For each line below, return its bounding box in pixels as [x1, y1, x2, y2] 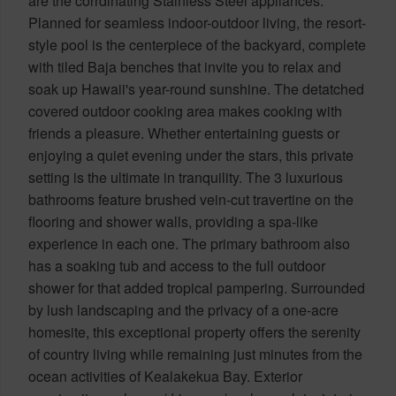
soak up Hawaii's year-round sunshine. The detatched [28, 78, 364, 99]
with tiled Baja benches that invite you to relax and [28, 56, 341, 77]
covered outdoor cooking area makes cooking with [28, 100, 342, 121]
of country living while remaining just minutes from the [28, 343, 362, 364]
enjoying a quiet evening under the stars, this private [28, 144, 354, 165]
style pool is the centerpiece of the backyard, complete [28, 34, 366, 55]
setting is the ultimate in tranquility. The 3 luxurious [28, 166, 343, 187]
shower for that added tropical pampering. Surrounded [28, 277, 365, 298]
